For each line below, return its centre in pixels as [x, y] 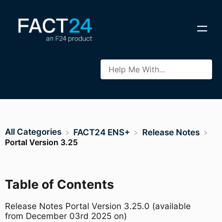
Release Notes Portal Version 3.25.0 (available [98, 206]
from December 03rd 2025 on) [66, 216]
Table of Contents [59, 184]
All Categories [33, 132]
